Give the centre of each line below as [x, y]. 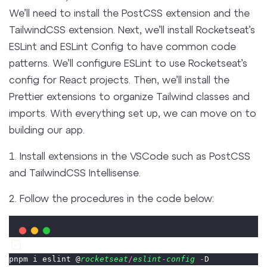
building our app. [47, 130]
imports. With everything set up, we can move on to [133, 113]
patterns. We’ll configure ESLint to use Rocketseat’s [128, 63]
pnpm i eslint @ [45, 259]
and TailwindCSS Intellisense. [75, 172]
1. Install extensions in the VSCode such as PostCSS [130, 155]
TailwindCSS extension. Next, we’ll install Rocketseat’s [132, 30]
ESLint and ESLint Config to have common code [123, 46]
